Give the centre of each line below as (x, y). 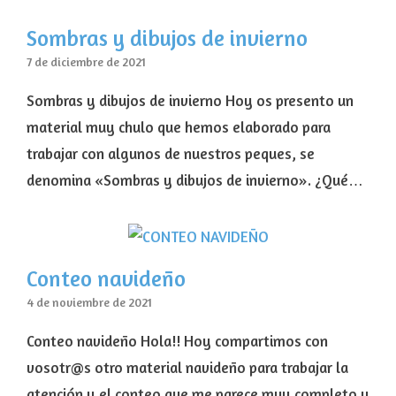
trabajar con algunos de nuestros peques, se (171, 154)
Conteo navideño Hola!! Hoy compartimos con (177, 341)
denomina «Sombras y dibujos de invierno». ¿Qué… (195, 180)
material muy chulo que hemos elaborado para (179, 127)
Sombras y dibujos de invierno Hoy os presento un (190, 101)
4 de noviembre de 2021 (89, 303)
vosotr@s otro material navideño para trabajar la (187, 368)
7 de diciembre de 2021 (86, 62)
